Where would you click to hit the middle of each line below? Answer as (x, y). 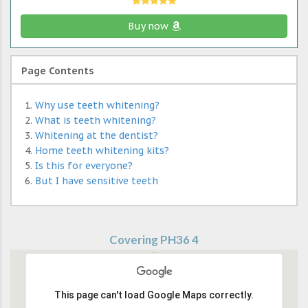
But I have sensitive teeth (97, 181)
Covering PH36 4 (154, 240)
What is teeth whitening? (96, 121)
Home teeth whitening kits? (102, 151)
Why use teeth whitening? (97, 106)
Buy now (149, 26)
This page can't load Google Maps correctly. (154, 295)
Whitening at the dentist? (97, 136)
